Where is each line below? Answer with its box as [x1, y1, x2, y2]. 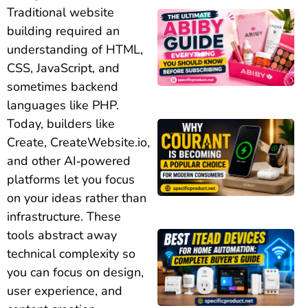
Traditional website [7, 3, 114, 21]
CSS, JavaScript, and [7, 59, 120, 76]
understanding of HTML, [7, 41, 143, 58]
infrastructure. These [7, 208, 121, 225]
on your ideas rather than [7, 189, 146, 206]
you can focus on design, [7, 263, 144, 280]
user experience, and [7, 282, 122, 299]
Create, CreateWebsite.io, [7, 133, 150, 151]
